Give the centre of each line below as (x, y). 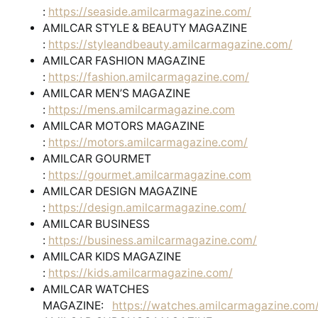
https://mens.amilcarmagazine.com (142, 110)
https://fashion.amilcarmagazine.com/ (149, 77)
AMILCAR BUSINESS (96, 224)
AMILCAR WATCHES (96, 290)
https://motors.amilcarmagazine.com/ (148, 143)
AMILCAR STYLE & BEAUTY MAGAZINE (145, 28)
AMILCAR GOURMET (97, 159)
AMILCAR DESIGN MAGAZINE (120, 192)
